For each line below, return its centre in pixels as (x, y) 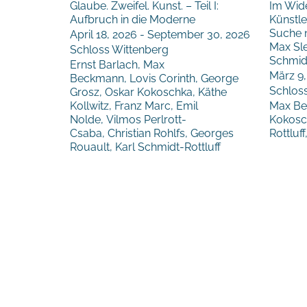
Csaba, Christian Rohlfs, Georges (152, 134)
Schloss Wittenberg (119, 50)
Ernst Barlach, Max (117, 65)
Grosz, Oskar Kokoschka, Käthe (148, 93)
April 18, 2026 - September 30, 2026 (160, 35)
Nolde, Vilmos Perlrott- (128, 120)
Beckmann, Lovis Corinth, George (154, 79)
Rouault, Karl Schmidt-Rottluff (145, 147)
